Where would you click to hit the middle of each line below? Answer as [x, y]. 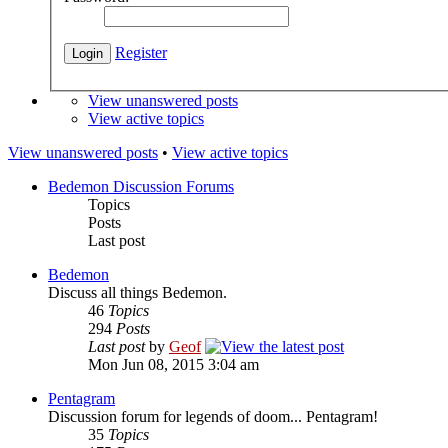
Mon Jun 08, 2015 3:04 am [173, 364]
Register [141, 52]
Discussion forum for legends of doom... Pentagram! [213, 416]
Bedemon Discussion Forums [141, 186]
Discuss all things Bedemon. [137, 292]
